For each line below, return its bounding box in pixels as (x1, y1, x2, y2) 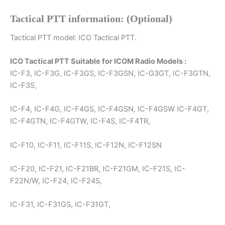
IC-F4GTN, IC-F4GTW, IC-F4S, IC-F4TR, (10, 117, 150, 126)
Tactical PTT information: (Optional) (10, 13, 172, 24)
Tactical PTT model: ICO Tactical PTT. (10, 33, 137, 42)
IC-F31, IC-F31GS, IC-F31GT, (10, 200, 110, 209)
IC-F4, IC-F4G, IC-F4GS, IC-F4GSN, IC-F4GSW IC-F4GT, (10, 104, 209, 114)
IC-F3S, (10, 81, 37, 90)
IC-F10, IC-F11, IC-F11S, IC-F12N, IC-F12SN (10, 140, 162, 150)
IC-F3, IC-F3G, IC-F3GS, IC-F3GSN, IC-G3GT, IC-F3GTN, (10, 69, 210, 78)
